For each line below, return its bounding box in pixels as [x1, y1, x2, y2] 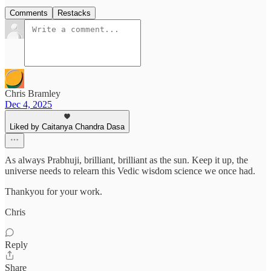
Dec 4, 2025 [5, 99, 52, 110]
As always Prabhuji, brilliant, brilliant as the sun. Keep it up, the [5, 155, 248, 166]
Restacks [57, 8, 91, 18]
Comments [10, 8, 48, 18]
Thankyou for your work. [5, 186, 102, 197]
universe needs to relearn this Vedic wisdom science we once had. [5, 166, 255, 177]
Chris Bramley [5, 88, 60, 99]
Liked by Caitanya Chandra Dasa [10, 122, 125, 132]
